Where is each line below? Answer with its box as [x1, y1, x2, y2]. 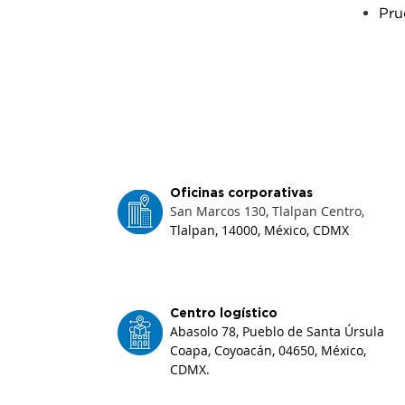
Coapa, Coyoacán [170, 342, 272, 359]
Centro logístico [170, 306, 278, 320]
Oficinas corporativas [170, 185, 313, 200]
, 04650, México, [272, 342, 366, 359]
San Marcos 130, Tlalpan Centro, [170, 202, 364, 220]
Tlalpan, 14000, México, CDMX [170, 221, 349, 239]
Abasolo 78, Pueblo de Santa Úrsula [170, 323, 384, 340]
